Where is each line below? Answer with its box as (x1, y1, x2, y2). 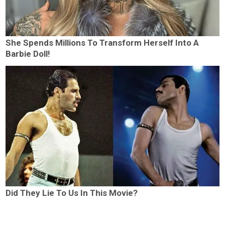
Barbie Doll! (6, 49, 51, 59)
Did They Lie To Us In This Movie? (6, 187, 138, 198)
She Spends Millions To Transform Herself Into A (6, 38, 199, 48)
